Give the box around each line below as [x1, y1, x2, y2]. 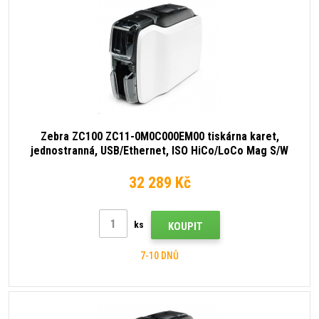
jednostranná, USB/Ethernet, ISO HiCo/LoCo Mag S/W [31, 144, 288, 158]
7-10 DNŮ [140, 250, 179, 262]
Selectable [133, 158, 186, 172]
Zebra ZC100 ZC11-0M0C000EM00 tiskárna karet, [40, 130, 279, 144]
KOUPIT [168, 220, 203, 234]
